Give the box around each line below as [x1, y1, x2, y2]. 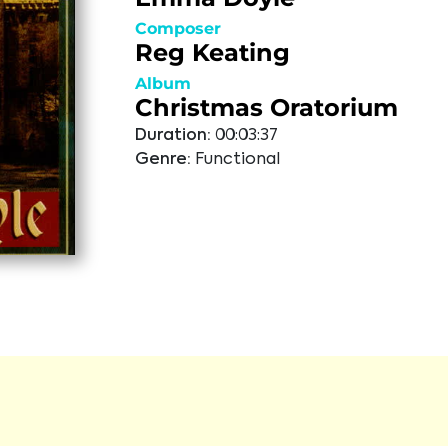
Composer [134, 19, 221, 38]
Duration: [134, 128, 211, 144]
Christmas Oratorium [134, 93, 398, 122]
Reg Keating [134, 38, 290, 67]
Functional [194, 152, 280, 168]
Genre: [134, 152, 191, 168]
